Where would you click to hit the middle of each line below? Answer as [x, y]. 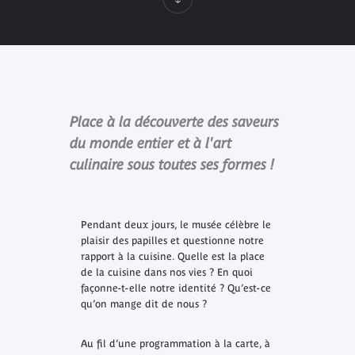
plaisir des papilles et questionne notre [172, 241]
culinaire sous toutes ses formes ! [172, 164]
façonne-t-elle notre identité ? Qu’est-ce [176, 288]
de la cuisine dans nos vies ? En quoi [166, 273]
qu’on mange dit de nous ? [143, 304]
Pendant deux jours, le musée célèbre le [176, 225]
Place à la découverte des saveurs [174, 121]
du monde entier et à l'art [150, 143]
